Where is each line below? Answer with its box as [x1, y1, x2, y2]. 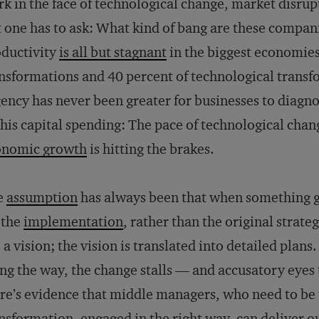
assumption [6, 189, 78, 206]
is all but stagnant [59, 43, 167, 61]
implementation [23, 213, 123, 230]
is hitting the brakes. [87, 140, 214, 157]
